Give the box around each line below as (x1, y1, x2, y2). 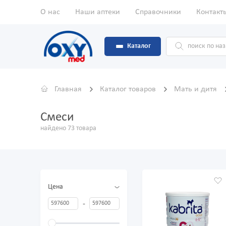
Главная (54, 85, 82, 94)
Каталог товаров (100, 85, 158, 94)
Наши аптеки (75, 8, 120, 16)
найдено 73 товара (40, 125, 96, 133)
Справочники (135, 8, 181, 16)
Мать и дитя (174, 85, 219, 94)
